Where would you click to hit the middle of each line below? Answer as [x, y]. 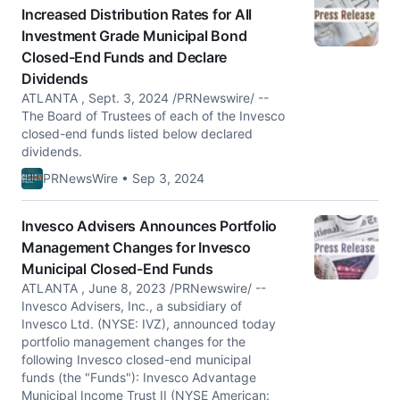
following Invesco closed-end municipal [136, 359]
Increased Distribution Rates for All [137, 14]
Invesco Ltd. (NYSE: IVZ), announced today [149, 324]
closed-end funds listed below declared [137, 133]
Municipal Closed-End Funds [117, 269]
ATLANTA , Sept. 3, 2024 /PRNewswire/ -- [145, 98]
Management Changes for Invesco [136, 247]
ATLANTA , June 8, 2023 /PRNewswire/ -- [144, 288]
